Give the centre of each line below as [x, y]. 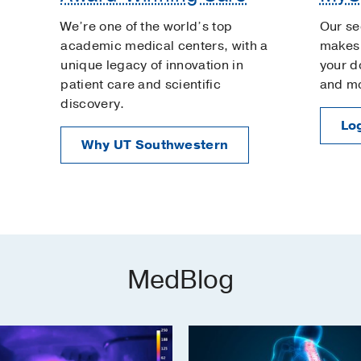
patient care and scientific [141, 85]
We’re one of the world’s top [147, 27]
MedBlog [180, 280]
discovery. [96, 104]
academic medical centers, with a [164, 46]
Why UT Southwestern [155, 145]
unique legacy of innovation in [152, 66]
